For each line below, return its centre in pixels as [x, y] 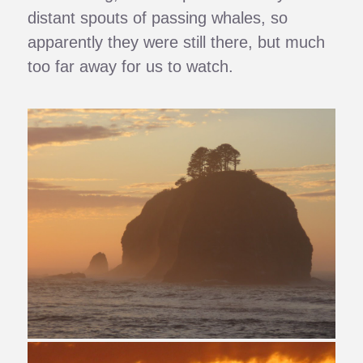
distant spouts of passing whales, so [158, 17]
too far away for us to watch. [131, 66]
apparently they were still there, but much [177, 42]
